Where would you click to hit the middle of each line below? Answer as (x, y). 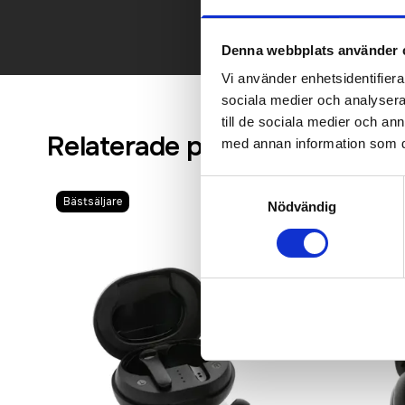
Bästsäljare (93, 202)
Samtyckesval (243, 185)
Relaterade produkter (178, 146)
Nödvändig (302, 207)
